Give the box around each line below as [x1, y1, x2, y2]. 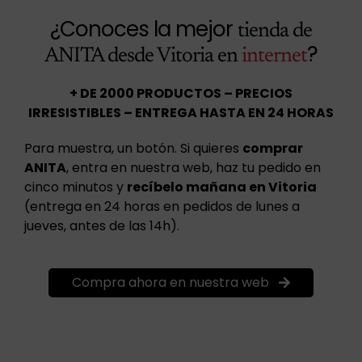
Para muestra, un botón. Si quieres [23, 139, 242, 158]
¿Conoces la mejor [50, 15, 238, 44]
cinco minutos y [23, 178, 127, 197]
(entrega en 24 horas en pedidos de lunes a [23, 197, 300, 217]
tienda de [238, 21, 312, 43]
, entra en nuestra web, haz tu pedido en [65, 158, 321, 178]
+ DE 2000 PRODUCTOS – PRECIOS [69, 84, 293, 103]
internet [242, 46, 307, 68]
